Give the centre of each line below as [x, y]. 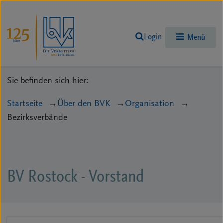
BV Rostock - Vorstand [75, 177]
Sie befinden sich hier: [48, 81]
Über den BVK [84, 104]
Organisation [150, 104]
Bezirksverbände [37, 118]
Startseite [25, 104]
